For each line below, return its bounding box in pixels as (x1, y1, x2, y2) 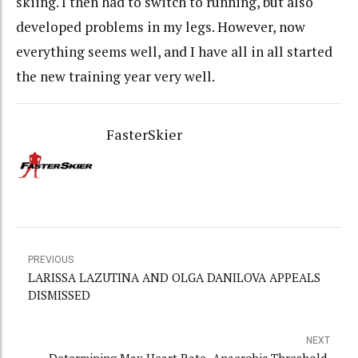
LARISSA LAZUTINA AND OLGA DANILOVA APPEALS (28, 269, 320, 286)
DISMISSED (28, 287, 90, 304)
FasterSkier (105, 124, 182, 144)
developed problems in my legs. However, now (16, 18, 305, 37)
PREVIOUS (28, 254, 74, 266)
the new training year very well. (16, 67, 215, 86)
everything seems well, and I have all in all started (16, 42, 332, 62)
